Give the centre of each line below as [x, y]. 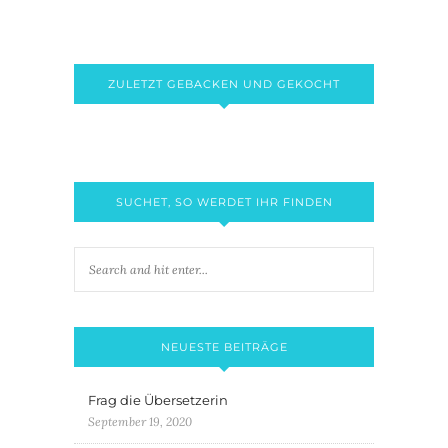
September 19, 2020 [140, 422]
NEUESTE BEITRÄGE [224, 347]
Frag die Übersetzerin [158, 400]
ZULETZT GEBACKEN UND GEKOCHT [224, 84]
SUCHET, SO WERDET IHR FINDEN [224, 202]
